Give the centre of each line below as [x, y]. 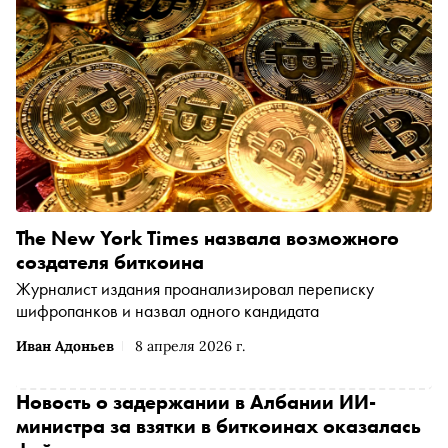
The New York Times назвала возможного [207, 237]
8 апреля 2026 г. [190, 345]
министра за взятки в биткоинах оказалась [218, 425]
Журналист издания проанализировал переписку [195, 288]
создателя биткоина [110, 261]
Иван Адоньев [65, 345]
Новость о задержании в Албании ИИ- [196, 401]
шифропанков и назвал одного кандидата [167, 310]
